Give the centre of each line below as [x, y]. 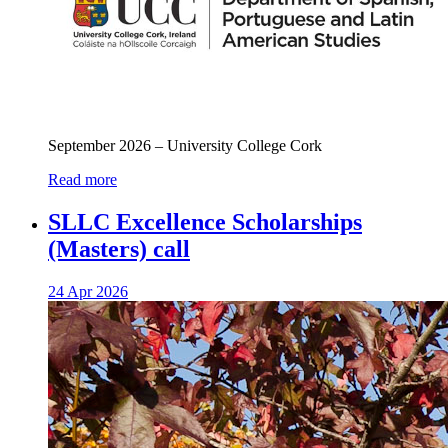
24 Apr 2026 [88, 291]
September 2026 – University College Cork [185, 146]
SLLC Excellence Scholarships [205, 222]
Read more [82, 180]
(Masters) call [119, 249]
